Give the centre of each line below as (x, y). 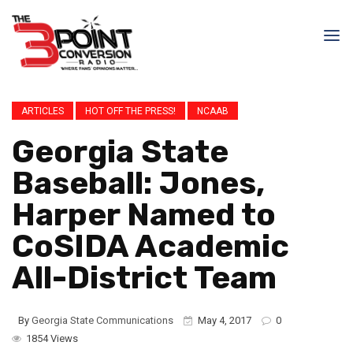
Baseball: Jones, (138, 183)
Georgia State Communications (102, 320)
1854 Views (51, 338)
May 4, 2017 (225, 320)
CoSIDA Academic (150, 246)
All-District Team (144, 278)
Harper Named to (144, 215)
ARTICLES (43, 111)
